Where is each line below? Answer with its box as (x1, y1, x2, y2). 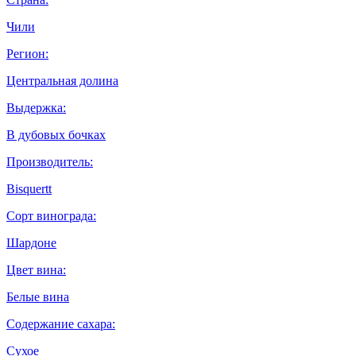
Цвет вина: (6, 262, 66, 277)
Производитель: (6, 154, 93, 168)
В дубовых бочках (6, 127, 106, 141)
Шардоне (6, 235, 56, 250)
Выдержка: (6, 100, 66, 114)
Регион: (6, 46, 48, 60)
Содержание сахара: (6, 316, 115, 331)
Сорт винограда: (6, 208, 96, 222)
